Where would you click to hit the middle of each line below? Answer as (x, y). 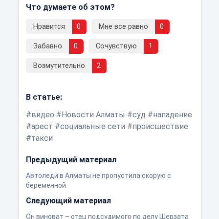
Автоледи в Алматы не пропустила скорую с (98, 175)
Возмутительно (59, 66)
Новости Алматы (93, 114)
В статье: (44, 97)
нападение (172, 114)
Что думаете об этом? (70, 7)
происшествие (160, 126)
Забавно (47, 46)
